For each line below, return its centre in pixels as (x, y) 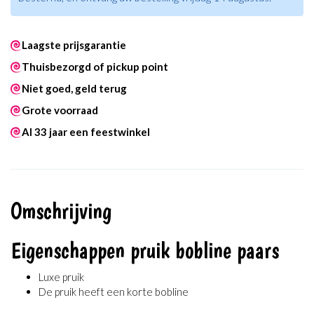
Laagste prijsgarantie (74, 45)
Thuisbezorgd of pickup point (95, 67)
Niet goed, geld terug (74, 89)
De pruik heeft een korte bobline (114, 292)
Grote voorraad (60, 110)
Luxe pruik (61, 277)
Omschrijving (61, 211)
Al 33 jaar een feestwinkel (86, 132)
